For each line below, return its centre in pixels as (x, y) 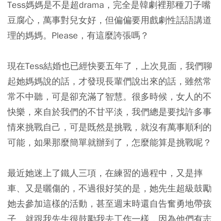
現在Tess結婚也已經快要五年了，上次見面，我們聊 (110, 66)
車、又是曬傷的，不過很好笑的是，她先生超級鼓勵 (110, 188)
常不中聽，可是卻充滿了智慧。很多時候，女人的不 (110, 96)
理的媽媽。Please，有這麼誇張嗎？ (78, 35)
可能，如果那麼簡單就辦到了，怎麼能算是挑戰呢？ (110, 142)
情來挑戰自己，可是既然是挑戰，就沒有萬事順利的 (110, 127)
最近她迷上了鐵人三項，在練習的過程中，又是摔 (105, 173)
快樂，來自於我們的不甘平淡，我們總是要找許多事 (110, 112)
